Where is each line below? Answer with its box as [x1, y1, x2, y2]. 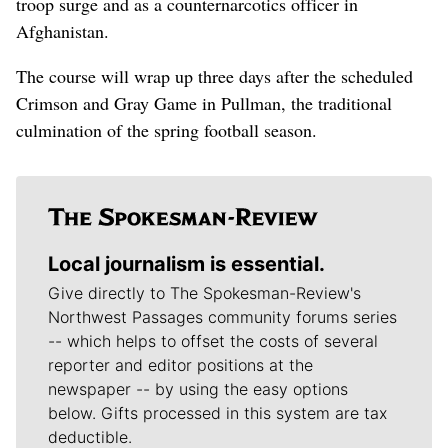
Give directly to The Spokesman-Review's [48, 283, 361, 304]
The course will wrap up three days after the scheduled [16, 64, 413, 89]
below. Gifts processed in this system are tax [48, 403, 387, 424]
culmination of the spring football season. [16, 118, 317, 143]
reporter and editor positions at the [48, 355, 313, 376]
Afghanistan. [16, 19, 109, 44]
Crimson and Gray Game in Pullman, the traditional [16, 91, 392, 116]
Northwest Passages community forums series [48, 307, 397, 328]
